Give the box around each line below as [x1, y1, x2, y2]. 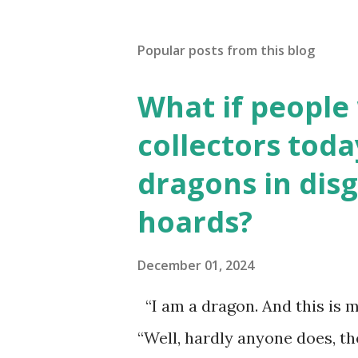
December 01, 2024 [137, 257, 254, 274]
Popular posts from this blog [137, 42, 315, 59]
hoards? [137, 202, 253, 241]
